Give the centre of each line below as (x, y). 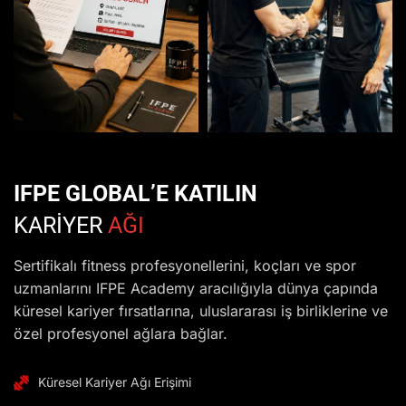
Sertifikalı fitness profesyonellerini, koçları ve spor (185, 266)
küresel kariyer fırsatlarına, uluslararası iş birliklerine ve (201, 311)
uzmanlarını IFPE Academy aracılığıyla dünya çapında (196, 289)
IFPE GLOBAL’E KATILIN (135, 194)
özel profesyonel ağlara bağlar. (121, 334)
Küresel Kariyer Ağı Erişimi (115, 382)
